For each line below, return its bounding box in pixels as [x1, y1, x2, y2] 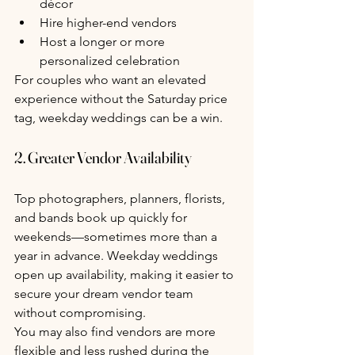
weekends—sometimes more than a [14, 228, 220, 244]
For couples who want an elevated [14, 71, 209, 87]
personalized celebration [40, 52, 180, 68]
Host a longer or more [40, 33, 168, 49]
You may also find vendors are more [14, 323, 219, 339]
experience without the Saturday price [14, 90, 231, 106]
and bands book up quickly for [14, 209, 190, 225]
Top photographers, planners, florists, [14, 190, 228, 206]
